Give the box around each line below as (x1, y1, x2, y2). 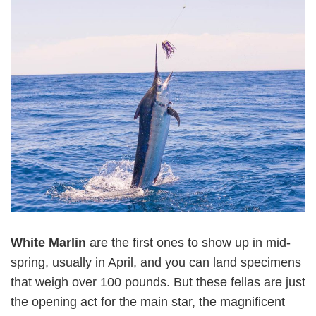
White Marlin (11, 236, 90, 250)
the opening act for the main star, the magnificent (11, 295, 285, 309)
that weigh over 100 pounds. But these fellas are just (11, 275, 305, 289)
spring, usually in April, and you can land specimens (11, 255, 301, 269)
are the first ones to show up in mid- (90, 236, 291, 250)
